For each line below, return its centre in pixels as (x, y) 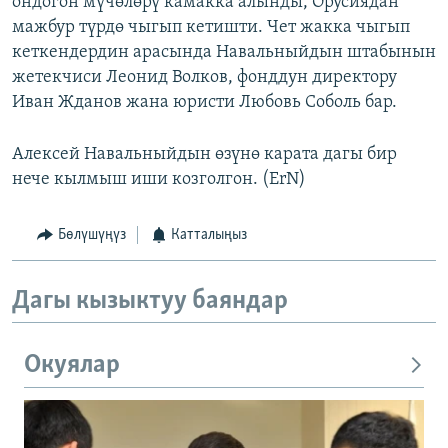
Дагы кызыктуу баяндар (150, 301)
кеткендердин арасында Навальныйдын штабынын (224, 53)
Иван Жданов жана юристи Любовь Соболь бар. (204, 103)
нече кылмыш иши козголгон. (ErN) (159, 180)
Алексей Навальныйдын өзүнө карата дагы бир (204, 155)
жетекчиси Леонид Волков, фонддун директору (204, 78)
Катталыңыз (209, 235)
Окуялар (72, 366)
